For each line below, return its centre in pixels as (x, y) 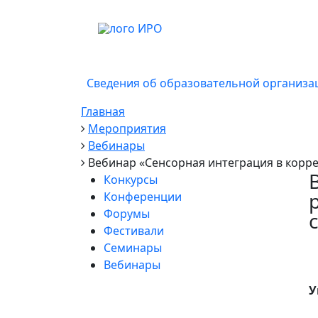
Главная (103, 111)
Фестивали (134, 230)
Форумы (127, 213)
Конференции (143, 196)
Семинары (133, 247)
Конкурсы (131, 179)
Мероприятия (127, 128)
